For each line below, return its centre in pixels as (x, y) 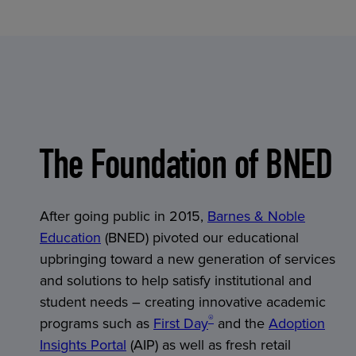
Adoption (297, 323)
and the (241, 323)
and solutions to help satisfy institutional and (176, 280)
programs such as (97, 323)
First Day (181, 323)
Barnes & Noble (256, 216)
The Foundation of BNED (186, 169)
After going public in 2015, (124, 216)
